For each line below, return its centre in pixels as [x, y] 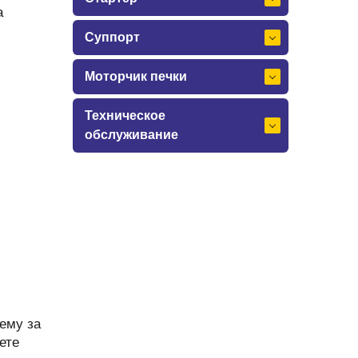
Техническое [125, 115]
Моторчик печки [136, 76]
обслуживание [131, 135]
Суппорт [112, 37]
